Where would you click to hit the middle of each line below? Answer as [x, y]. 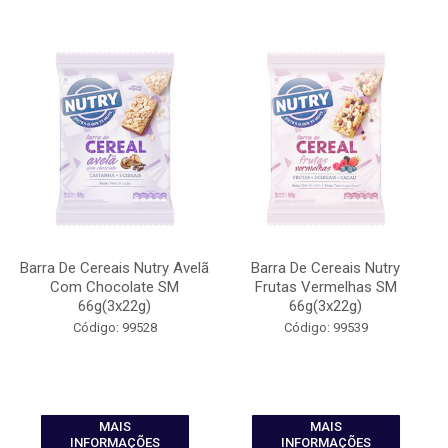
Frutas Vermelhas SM [325, 287]
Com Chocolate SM [114, 287]
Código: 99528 [114, 327]
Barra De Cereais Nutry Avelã [114, 268]
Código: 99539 [325, 327]
